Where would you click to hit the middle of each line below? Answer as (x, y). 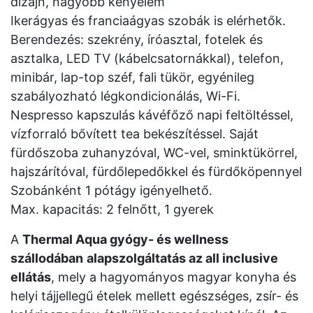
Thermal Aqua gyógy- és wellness (125, 239)
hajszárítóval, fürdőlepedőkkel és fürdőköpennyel (156, 172)
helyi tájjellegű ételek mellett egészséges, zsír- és (154, 296)
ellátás (31, 277)
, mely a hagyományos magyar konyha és (174, 277)
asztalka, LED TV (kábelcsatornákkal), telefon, (147, 58)
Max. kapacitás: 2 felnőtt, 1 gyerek (112, 209)
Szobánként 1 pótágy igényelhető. (111, 190)
